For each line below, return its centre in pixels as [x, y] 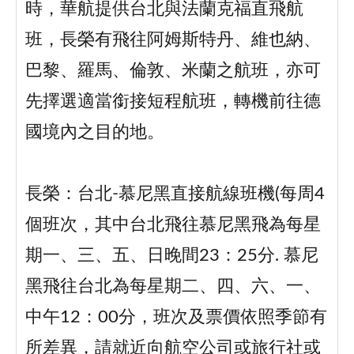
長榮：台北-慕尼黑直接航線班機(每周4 [175, 194]
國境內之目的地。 [94, 133]
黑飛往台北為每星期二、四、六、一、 [173, 287]
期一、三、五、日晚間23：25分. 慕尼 [171, 256]
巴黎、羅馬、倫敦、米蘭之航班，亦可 [173, 71]
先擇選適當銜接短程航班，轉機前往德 [173, 102]
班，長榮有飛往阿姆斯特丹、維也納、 [173, 40]
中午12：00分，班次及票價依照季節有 [176, 318]
